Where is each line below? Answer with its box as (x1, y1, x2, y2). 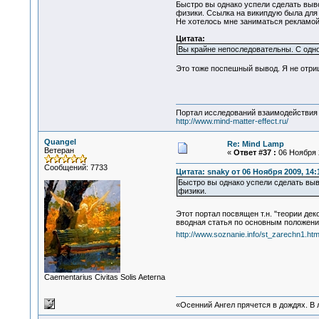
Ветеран (43, 146, 74, 155)
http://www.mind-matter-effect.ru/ (175, 117, 288, 126)
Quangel (43, 137, 76, 146)
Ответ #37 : (233, 148, 276, 157)
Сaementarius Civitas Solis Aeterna (43, 273, 165, 281)
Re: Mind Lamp (226, 140, 284, 148)
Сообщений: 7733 (43, 163, 108, 172)
